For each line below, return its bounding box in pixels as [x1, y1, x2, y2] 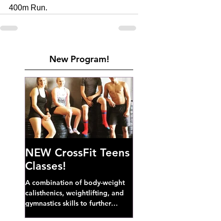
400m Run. [9, 3, 49, 12]
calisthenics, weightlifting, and [25, 188, 124, 197]
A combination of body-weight [25, 178, 125, 187]
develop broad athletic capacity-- [25, 209, 133, 218]
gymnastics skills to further [25, 199, 111, 208]
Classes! [25, 159, 66, 173]
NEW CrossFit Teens [25, 146, 130, 159]
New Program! [49, 53, 109, 65]
